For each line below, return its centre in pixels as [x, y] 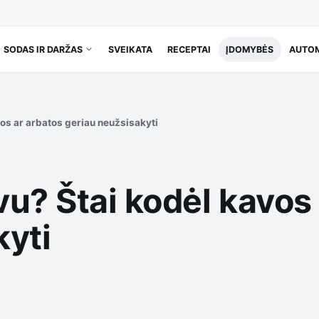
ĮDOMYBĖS [250, 49]
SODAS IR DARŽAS [43, 49]
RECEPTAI [189, 49]
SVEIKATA [131, 49]
